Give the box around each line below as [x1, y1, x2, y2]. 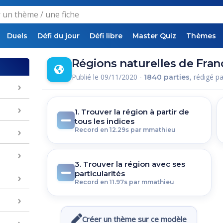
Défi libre [90, 31, 122, 40]
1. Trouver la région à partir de [74, 107, 189, 116]
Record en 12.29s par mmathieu [74, 126, 176, 133]
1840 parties [143, 72, 190, 82]
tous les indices [74, 116, 134, 126]
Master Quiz [132, 31, 176, 40]
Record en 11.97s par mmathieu [74, 178, 174, 186]
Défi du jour [37, 31, 80, 40]
